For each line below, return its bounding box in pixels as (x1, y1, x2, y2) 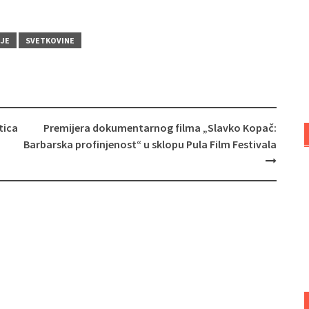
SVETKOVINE (26, 34, 74, 46)
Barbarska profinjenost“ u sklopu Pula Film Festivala (23, 137, 277, 151)
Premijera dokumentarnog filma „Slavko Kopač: (43, 120, 277, 134)
